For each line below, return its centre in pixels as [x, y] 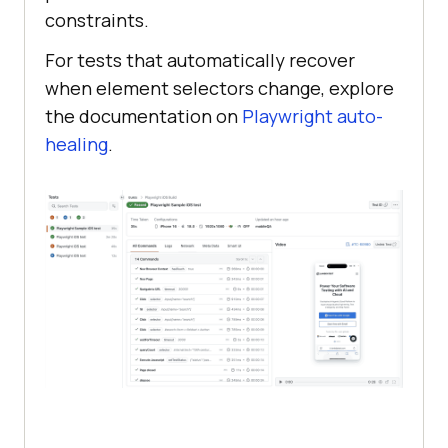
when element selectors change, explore [219, 88]
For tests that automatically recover [200, 60]
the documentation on [143, 116]
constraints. [97, 20]
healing [76, 144]
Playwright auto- [312, 116]
